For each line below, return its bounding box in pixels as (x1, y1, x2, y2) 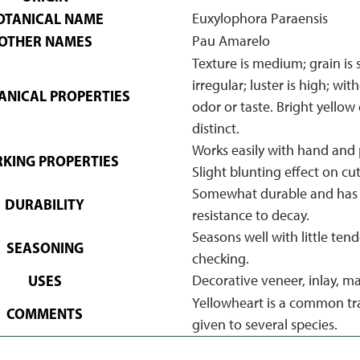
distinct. (191, 119, 239, 137)
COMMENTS (6, 304, 83, 323)
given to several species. (191, 315, 337, 333)
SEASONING (6, 238, 84, 257)
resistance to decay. (191, 206, 309, 224)
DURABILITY (5, 194, 84, 214)
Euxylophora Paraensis (191, 9, 328, 27)
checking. (191, 249, 249, 268)
